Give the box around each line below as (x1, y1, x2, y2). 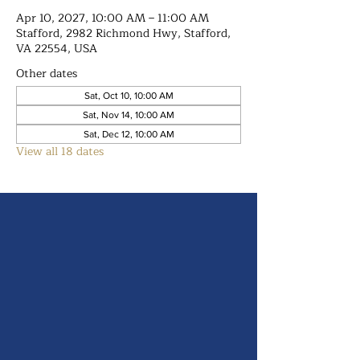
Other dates (16, 64, 77, 83)
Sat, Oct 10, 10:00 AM (84, 90, 174, 101)
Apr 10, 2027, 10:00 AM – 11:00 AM (16, 9, 209, 27)
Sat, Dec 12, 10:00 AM (83, 129, 174, 140)
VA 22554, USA (16, 39, 97, 58)
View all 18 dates (16, 142, 104, 161)
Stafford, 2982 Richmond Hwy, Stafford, (16, 24, 231, 43)
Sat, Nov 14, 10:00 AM (83, 109, 174, 121)
